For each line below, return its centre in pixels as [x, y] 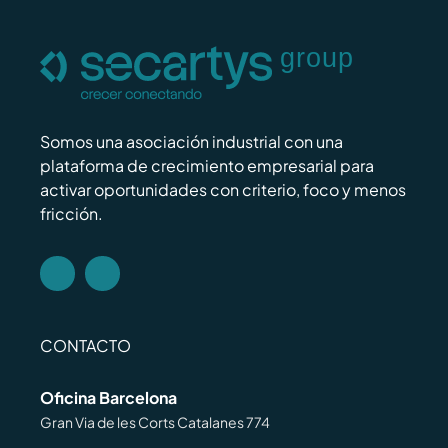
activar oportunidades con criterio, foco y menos [222, 189]
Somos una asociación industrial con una [191, 141]
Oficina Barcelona [108, 397]
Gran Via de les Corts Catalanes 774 [154, 421]
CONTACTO [85, 345]
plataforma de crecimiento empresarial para [206, 165]
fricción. [71, 213]
